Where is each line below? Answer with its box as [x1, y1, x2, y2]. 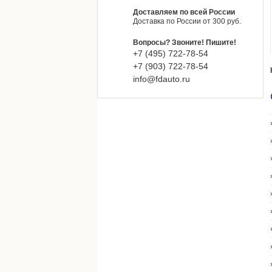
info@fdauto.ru [133, 74, 190, 84]
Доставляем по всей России [133, 8, 235, 16]
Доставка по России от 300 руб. [133, 17, 241, 25]
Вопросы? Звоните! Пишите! [133, 38, 236, 47]
